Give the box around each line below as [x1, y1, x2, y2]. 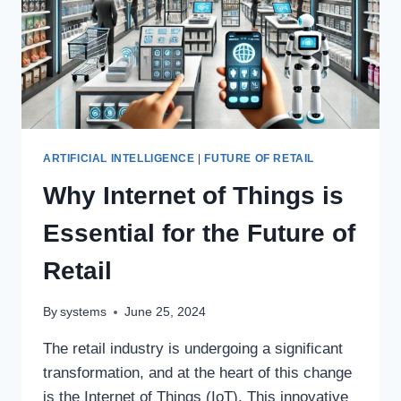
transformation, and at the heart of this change [43, 364, 352, 382]
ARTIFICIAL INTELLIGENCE [43, 151, 195, 165]
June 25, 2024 [124, 305, 207, 320]
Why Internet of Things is [43, 182, 344, 210]
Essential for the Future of [43, 219, 355, 248]
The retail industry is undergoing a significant [43, 340, 343, 358]
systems [60, 305, 107, 320]
